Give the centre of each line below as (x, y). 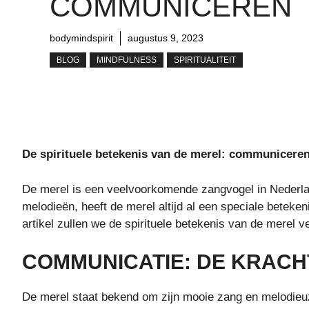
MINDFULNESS (127, 60)
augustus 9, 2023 (166, 38)
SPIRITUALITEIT (205, 60)
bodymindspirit (81, 38)
